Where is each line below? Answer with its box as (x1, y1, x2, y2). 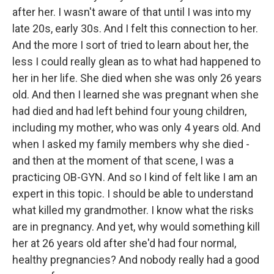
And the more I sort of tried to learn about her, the (12, 39, 249, 51)
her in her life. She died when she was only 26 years (12, 72, 262, 84)
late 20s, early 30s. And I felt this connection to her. (12, 22, 258, 35)
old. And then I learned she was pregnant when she (12, 88, 259, 101)
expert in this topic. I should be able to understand (12, 187, 253, 200)
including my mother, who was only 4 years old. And (12, 121, 261, 134)
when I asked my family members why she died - (12, 138, 250, 150)
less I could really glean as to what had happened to (12, 55, 261, 68)
